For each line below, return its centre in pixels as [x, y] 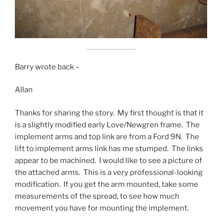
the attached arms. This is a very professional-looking [109, 172]
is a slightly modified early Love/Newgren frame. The [107, 125]
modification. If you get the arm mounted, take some [107, 184]
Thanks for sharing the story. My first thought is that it [109, 113]
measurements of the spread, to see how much [97, 196]
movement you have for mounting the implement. [102, 208]
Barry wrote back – [47, 67]
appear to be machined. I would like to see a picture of [109, 160]
